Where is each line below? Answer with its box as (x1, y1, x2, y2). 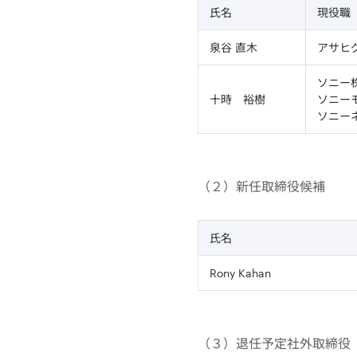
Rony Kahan (210, 266, 271, 280)
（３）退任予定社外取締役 (198, 335, 351, 351)
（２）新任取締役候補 (198, 178, 325, 194)
